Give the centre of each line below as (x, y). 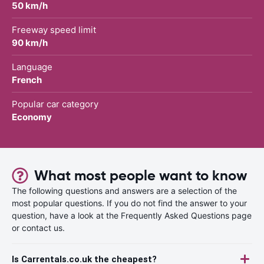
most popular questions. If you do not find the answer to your (129, 203)
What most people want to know (141, 175)
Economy (32, 117)
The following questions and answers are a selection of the (124, 190)
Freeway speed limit (54, 29)
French (27, 80)
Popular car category (55, 104)
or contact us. (38, 227)
